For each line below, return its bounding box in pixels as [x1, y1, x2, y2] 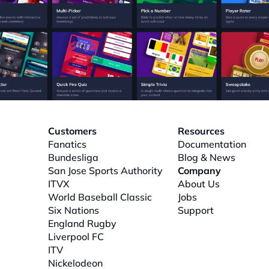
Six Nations [48, 204, 99, 216]
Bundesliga [48, 151, 98, 163]
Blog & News [178, 151, 235, 163]
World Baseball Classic [48, 191, 152, 203]
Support [178, 204, 214, 216]
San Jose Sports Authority [48, 165, 163, 177]
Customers [48, 125, 97, 137]
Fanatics [48, 138, 86, 150]
